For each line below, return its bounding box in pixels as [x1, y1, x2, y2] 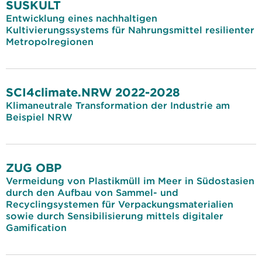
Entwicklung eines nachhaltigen [6, 12, 157, 24]
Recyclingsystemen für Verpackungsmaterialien [6, 198, 233, 210]
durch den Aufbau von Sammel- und [6, 187, 178, 198]
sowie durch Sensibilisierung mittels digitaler [6, 210, 223, 222]
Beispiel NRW [6, 111, 73, 123]
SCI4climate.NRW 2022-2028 [6, 85, 180, 99]
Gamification [6, 222, 67, 233]
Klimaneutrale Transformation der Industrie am [6, 99, 230, 111]
